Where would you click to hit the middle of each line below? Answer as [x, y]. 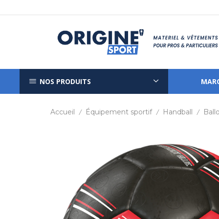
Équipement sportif [119, 112]
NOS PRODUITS [66, 81]
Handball [178, 112]
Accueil [63, 112]
